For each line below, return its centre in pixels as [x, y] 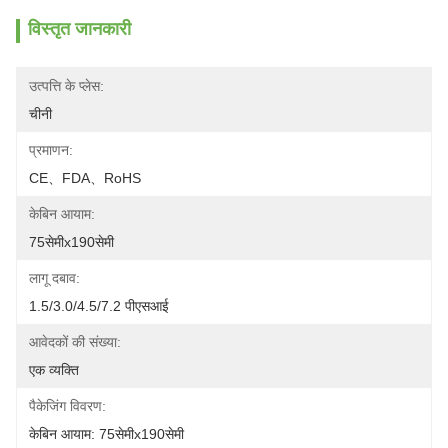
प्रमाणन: [51, 150]
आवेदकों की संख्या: [75, 342]
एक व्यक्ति [54, 370]
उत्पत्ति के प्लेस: [66, 86]
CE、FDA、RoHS [85, 178]
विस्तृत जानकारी [79, 29]
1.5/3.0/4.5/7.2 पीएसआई [99, 306]
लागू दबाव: [54, 278]
